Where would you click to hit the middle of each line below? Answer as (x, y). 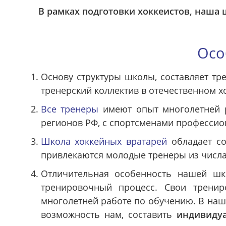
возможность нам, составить (109, 214)
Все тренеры (70, 109)
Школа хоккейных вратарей (104, 141)
